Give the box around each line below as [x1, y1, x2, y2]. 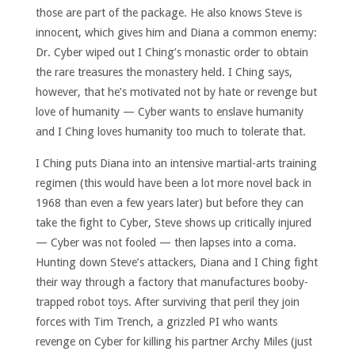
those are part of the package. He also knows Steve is [35, 6, 302, 20]
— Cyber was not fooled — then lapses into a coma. [35, 235, 296, 249]
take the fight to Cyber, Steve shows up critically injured [35, 216, 311, 229]
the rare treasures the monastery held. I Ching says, [35, 66, 292, 79]
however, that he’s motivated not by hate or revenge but [35, 86, 317, 99]
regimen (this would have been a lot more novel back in [35, 176, 311, 189]
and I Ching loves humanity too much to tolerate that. [35, 125, 306, 139]
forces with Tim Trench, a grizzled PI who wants [35, 315, 277, 328]
